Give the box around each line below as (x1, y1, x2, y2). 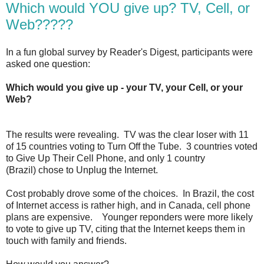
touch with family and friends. (6, 236, 127, 246)
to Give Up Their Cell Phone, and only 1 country (6, 153, 205, 164)
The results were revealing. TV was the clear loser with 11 (6, 130, 249, 140)
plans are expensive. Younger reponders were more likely (6, 212, 253, 223)
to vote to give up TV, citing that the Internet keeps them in (6, 224, 245, 235)
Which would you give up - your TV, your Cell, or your (6, 82, 243, 93)
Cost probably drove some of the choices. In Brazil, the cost (6, 189, 254, 199)
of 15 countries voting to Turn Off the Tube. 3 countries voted (6, 141, 258, 152)
